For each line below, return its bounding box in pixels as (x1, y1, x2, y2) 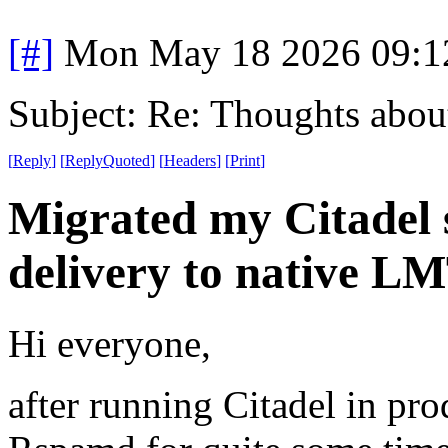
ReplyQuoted (65, 151, 150, 169)
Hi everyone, (8, 321, 211, 365)
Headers (164, 151, 216, 169)
